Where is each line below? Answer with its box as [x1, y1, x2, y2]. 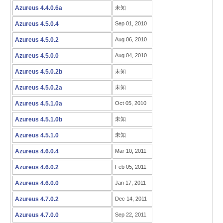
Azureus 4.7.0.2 [15, 196, 59, 203]
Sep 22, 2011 [115, 212, 146, 218]
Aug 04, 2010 [115, 52, 147, 58]
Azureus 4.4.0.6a [15, 4, 62, 11]
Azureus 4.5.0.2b [15, 68, 62, 75]
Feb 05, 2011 [115, 164, 146, 170]
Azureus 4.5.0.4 [15, 20, 59, 27]
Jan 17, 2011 [115, 180, 146, 186]
